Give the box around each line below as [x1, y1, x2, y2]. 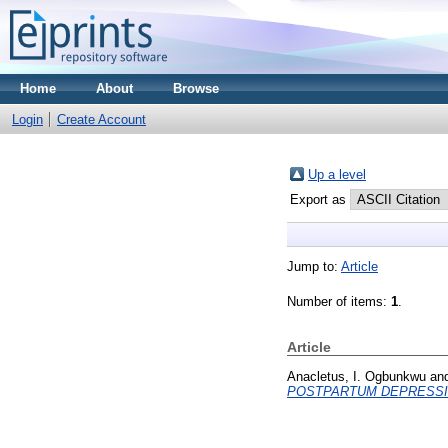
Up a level [308, 167, 366, 182]
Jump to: [287, 259, 341, 274]
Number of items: [287, 294, 391, 309]
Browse [173, 81, 219, 96]
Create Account [57, 112, 146, 127]
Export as [290, 192, 350, 207]
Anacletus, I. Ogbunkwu [287, 368, 426, 384]
